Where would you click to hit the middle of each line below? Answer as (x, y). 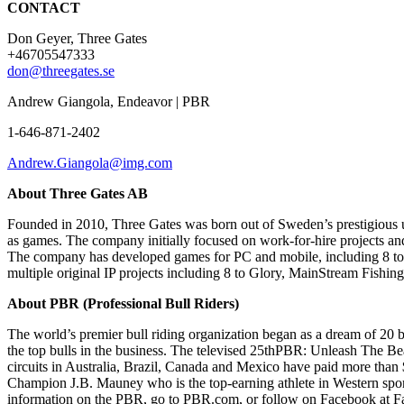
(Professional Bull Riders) (159, 303)
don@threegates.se (61, 70)
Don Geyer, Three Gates (77, 38)
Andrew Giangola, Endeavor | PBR (109, 101)
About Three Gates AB (78, 193)
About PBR (43, 303)
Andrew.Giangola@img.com (90, 162)
